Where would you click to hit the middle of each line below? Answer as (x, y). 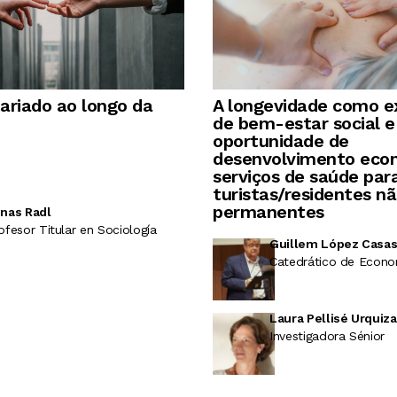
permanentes (269, 212)
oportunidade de (281, 141)
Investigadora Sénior (327, 336)
